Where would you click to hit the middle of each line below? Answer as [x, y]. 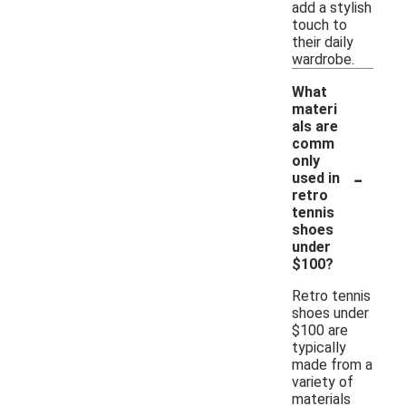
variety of [323, 382]
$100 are [320, 330]
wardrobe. [323, 59]
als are [315, 126]
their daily [323, 42]
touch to [319, 24]
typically [319, 347]
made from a [332, 364]
